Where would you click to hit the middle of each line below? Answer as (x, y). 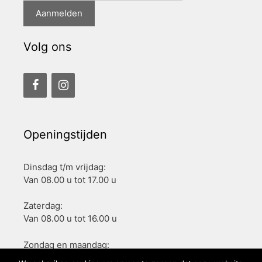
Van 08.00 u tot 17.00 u (70, 180)
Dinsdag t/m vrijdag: (65, 167)
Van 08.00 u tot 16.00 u (70, 219)
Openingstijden (65, 134)
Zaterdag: (43, 206)
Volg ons (47, 46)
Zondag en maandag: (66, 244)
